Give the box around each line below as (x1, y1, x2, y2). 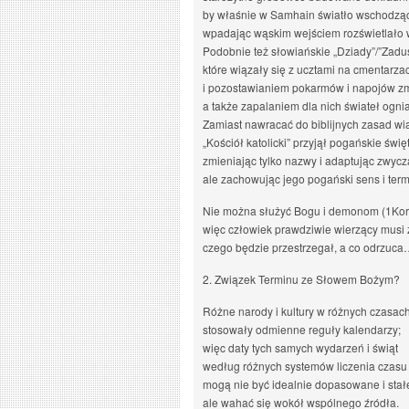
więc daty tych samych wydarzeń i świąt (203, 340, 398, 355)
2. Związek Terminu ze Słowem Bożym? (203, 271, 400, 287)
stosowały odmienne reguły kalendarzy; (203, 321, 401, 337)
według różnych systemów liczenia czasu (203, 358, 407, 373)
